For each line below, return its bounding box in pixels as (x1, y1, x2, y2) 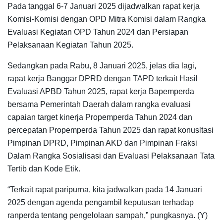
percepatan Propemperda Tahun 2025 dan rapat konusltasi (7, 126, 214, 135)
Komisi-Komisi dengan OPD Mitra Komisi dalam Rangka (7, 15, 206, 24)
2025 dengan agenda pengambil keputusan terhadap (7, 198, 194, 207)
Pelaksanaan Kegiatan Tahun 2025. (7, 41, 133, 50)
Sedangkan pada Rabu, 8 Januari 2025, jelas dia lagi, (7, 61, 196, 70)
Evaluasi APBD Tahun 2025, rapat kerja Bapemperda (7, 87, 194, 96)
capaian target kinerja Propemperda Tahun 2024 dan (7, 113, 192, 122)
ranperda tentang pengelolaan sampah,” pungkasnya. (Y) (7, 211, 208, 220)
